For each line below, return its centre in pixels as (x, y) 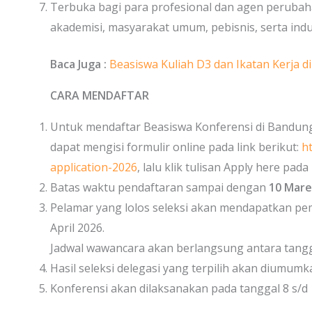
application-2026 (94, 167)
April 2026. (77, 228)
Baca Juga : (80, 64)
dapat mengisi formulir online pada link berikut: (176, 147)
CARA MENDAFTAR (100, 95)
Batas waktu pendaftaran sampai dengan (159, 187)
